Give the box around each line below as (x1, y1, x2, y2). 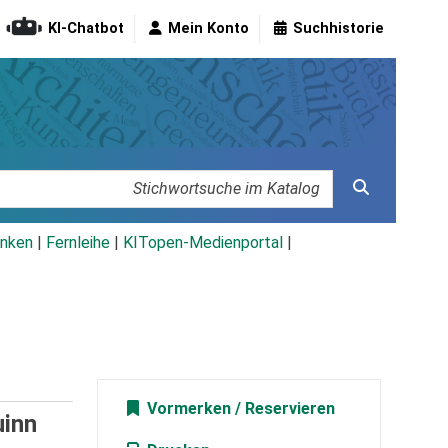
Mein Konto (168, 20, 249, 38)
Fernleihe (46, 233, 110, 253)
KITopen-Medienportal (123, 233, 283, 253)
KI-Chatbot (48, 20, 124, 38)
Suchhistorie (293, 20, 384, 38)
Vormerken (142, 399, 231, 419)
